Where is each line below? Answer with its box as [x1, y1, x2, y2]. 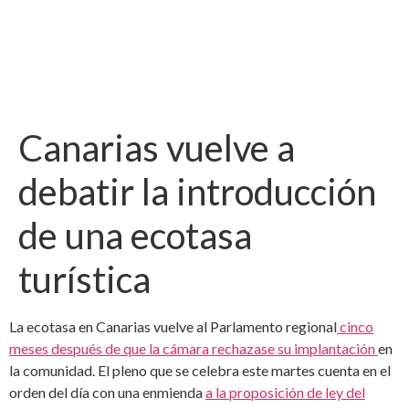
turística [18, 257, 151, 301]
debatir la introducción [18, 169, 376, 214]
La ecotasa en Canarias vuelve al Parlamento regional [9, 317, 337, 335]
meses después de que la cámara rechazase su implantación [9, 339, 378, 357]
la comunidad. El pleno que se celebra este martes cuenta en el [9, 361, 391, 379]
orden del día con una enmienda [9, 383, 205, 401]
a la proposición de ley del [205, 383, 365, 401]
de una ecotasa [18, 213, 252, 257]
